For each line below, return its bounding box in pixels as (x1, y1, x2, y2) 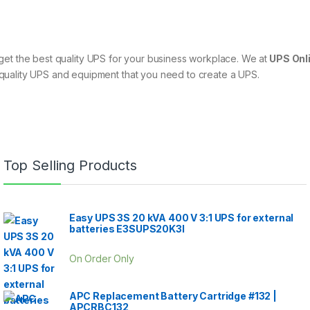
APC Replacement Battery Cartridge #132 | (69, 290, 277, 302)
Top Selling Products (3, 156, 137, 174)
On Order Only (69, 253, 134, 265)
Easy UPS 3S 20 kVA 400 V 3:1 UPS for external (69, 211, 294, 224)
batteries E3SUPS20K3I (69, 222, 185, 235)
